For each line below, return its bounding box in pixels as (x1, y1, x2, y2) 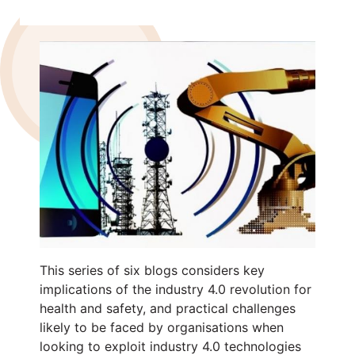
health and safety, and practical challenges (40, 300, 296, 316)
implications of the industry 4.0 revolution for (40, 281, 311, 297)
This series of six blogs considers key (40, 261, 265, 278)
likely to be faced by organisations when (40, 319, 284, 335)
